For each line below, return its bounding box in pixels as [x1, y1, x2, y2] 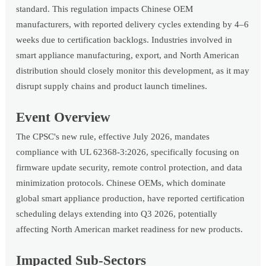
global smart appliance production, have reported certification [16, 193, 245, 203]
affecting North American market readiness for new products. [16, 224, 243, 234]
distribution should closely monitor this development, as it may [16, 65, 250, 75]
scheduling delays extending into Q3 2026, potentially [16, 208, 218, 218]
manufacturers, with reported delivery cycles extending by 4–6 [16, 19, 249, 29]
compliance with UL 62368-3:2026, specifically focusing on [16, 147, 240, 157]
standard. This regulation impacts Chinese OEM [16, 4, 194, 14]
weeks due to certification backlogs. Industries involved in [16, 34, 233, 45]
